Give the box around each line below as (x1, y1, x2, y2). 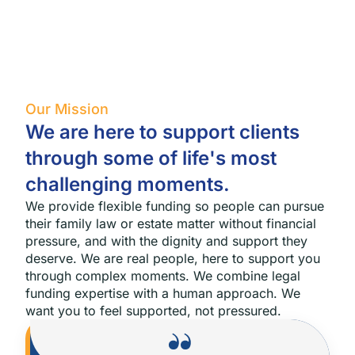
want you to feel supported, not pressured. (25, 303, 281, 319)
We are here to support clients (25, 120, 300, 143)
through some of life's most (25, 147, 277, 170)
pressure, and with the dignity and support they (25, 233, 307, 249)
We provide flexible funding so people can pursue (25, 198, 324, 214)
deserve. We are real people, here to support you (25, 250, 320, 266)
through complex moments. (25, 268, 193, 284)
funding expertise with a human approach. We (25, 285, 300, 301)
